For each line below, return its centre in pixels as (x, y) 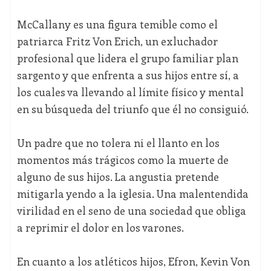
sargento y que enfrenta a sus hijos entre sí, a (128, 75)
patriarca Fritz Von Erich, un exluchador (117, 41)
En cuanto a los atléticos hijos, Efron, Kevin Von (133, 261)
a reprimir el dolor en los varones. (101, 227)
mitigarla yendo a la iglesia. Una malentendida (132, 193)
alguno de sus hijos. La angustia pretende (118, 176)
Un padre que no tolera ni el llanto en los (118, 142)
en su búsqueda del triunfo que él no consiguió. (132, 109)
